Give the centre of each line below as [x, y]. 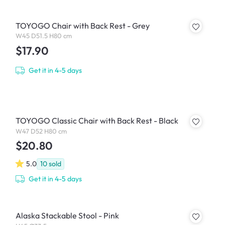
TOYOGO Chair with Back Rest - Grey [82, 25]
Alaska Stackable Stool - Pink [67, 216]
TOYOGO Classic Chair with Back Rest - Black [97, 120]
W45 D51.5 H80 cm [43, 36]
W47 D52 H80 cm [41, 131]
